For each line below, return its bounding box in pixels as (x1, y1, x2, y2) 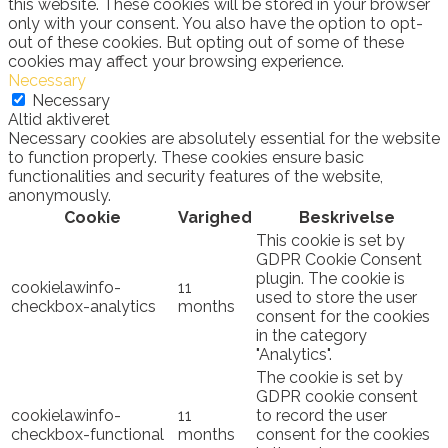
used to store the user (256, 287, 417, 307)
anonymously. (8, 185, 111, 205)
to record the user (256, 405, 387, 425)
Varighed (178, 207, 252, 227)
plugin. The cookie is (256, 268, 405, 288)
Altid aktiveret (8, 109, 110, 129)
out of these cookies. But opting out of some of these (8, 32, 404, 52)
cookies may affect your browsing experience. (8, 51, 344, 71)
